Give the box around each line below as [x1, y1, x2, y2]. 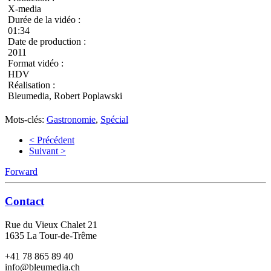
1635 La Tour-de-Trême [5, 230, 97, 241]
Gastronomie [47, 114, 96, 125]
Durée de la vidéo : [8, 15, 80, 25]
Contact [5, 194, 44, 207]
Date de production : [8, 36, 86, 47]
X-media [8, 4, 41, 15]
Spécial [100, 114, 128, 125]
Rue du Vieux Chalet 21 [5, 219, 97, 230]
